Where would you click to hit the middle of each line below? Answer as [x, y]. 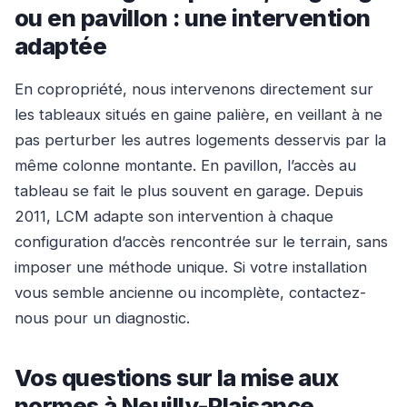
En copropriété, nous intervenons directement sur [194, 89]
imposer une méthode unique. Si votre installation [191, 267]
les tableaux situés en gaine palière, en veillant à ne [199, 114]
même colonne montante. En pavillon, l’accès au [185, 165]
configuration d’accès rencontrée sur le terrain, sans [201, 241]
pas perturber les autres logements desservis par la [200, 139]
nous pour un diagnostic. [102, 318]
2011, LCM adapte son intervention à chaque [174, 216]
